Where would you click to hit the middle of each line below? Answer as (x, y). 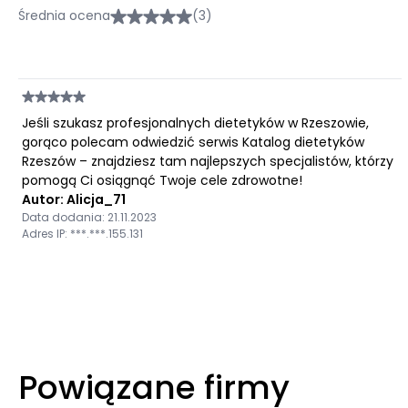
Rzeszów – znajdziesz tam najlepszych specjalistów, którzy (208, 161)
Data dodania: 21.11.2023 (89, 217)
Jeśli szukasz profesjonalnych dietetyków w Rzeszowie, (195, 123)
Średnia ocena (64, 15)
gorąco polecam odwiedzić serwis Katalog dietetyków (193, 142)
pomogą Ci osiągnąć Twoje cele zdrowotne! (162, 180)
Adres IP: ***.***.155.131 (82, 234)
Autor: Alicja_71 (74, 199)
